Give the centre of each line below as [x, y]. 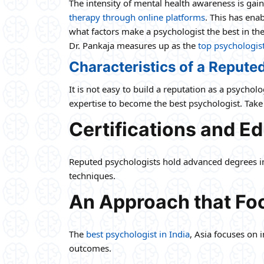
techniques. [92, 175]
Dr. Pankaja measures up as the [133, 45]
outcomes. [90, 248]
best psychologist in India [138, 234]
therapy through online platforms [137, 17]
